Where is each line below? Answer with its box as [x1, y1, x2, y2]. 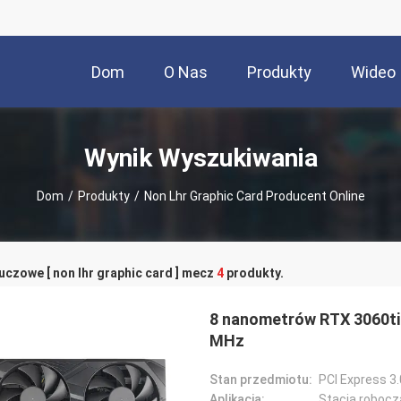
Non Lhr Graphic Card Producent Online [143, 188, 365, 203]
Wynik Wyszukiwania [83, 142, 318, 173]
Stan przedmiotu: [209, 372, 312, 387]
